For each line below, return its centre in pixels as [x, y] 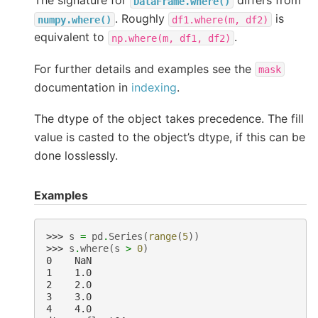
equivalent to [71, 37]
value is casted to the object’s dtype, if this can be [170, 137]
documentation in [83, 87]
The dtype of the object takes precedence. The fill [169, 119]
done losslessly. [76, 156]
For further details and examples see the [144, 68]
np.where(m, [143, 38]
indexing [154, 87]
